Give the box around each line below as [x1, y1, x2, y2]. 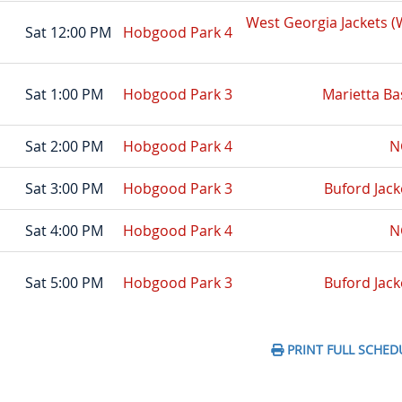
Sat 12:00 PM [24, 22, 111, 42]
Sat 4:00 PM [24, 220, 103, 240]
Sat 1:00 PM [24, 83, 103, 104]
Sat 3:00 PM [24, 178, 103, 198]
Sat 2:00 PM [24, 135, 103, 156]
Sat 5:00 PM [24, 272, 103, 293]
